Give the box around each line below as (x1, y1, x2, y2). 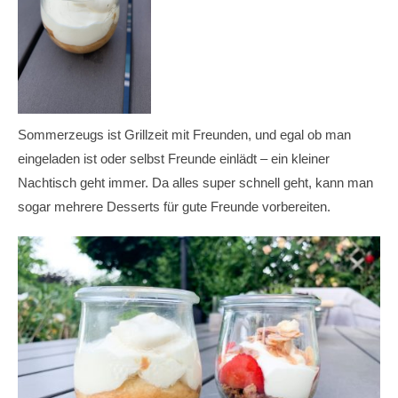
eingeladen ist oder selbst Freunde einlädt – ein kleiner (18, 151, 330, 166)
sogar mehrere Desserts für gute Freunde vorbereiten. (18, 199, 330, 214)
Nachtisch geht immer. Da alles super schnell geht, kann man (18, 175, 373, 190)
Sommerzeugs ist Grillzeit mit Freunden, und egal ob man (18, 127, 351, 142)
